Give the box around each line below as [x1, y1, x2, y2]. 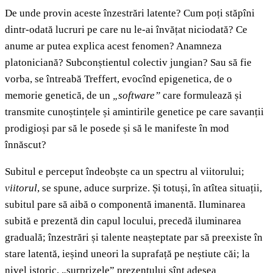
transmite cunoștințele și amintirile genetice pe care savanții [5, 106, 264, 118]
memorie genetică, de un [5, 90, 113, 102]
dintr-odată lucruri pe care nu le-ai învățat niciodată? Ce [5, 24, 247, 36]
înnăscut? [5, 139, 46, 151]
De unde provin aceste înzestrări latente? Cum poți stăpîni [5, 7, 255, 19]
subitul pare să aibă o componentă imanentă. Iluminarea [5, 199, 246, 211]
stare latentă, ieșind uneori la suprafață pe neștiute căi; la [5, 248, 250, 260]
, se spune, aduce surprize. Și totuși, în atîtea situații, [37, 182, 262, 194]
